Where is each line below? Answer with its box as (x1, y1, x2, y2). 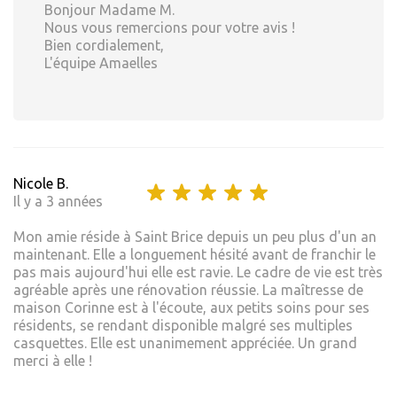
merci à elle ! (13, 353, 92, 370)
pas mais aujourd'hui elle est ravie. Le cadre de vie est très (13, 264, 383, 281)
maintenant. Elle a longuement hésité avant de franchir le (13, 246, 376, 263)
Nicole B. (13, 175, 68, 192)
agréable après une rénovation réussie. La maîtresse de (13, 282, 363, 299)
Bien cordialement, (44, 37, 164, 54)
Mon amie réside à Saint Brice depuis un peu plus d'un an (13, 229, 377, 245)
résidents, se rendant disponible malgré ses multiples (13, 317, 353, 334)
